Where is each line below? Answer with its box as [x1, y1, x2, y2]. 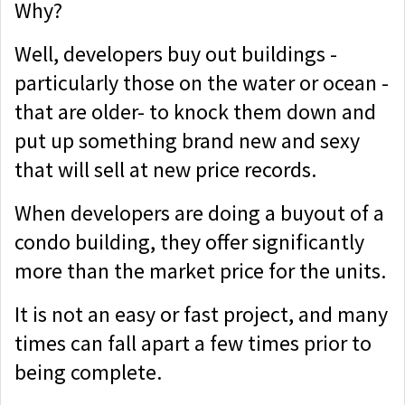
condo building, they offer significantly [14, 227, 364, 256]
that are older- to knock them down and [14, 97, 376, 126]
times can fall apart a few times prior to [14, 328, 372, 357]
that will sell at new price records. [14, 155, 321, 184]
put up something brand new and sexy [14, 126, 360, 155]
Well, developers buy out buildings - [14, 39, 337, 68]
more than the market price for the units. [14, 256, 391, 285]
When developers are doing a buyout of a [14, 198, 384, 227]
